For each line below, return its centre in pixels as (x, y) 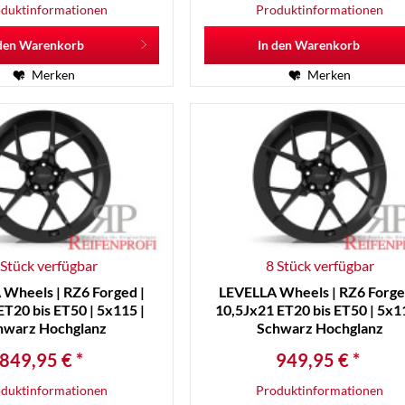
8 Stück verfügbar (320, 266)
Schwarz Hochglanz (320, 328)
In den (275, 44)
